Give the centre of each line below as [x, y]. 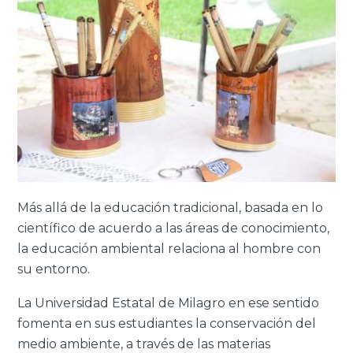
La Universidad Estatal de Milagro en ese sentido [169, 303]
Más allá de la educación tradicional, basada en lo [171, 208]
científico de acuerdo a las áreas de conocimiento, [174, 229]
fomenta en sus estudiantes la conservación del [167, 324]
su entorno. [54, 269]
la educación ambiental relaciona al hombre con [169, 249]
